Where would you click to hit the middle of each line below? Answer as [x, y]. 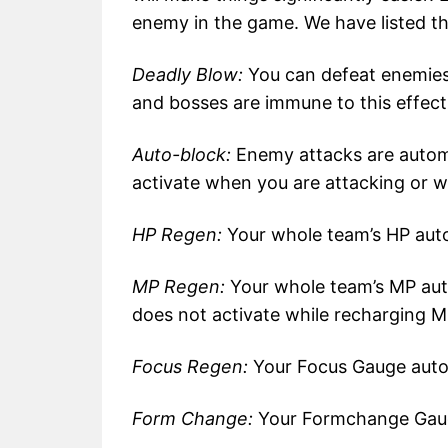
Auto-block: [181, 155]
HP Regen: [177, 235]
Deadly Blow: [187, 75]
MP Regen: [178, 287]
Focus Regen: [190, 367]
